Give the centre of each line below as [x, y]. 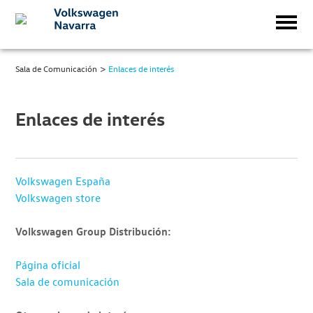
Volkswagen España [63, 181]
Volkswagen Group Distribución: [94, 231]
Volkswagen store [58, 198]
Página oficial [48, 265]
